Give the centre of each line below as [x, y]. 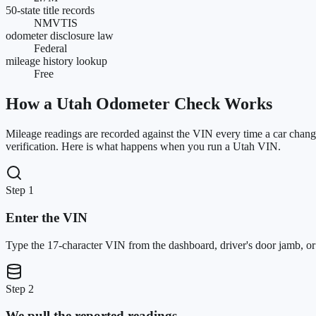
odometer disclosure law [60, 36]
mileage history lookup [56, 61]
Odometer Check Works [182, 104]
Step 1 [20, 190]
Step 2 [20, 288]
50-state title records [50, 11]
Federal [50, 49]
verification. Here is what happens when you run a [119, 147]
